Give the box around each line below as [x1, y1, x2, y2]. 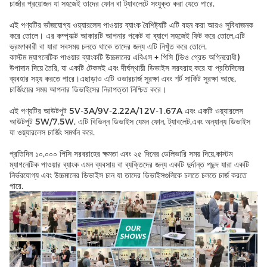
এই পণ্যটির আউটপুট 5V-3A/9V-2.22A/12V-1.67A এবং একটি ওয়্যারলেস [10, 105, 243, 116]
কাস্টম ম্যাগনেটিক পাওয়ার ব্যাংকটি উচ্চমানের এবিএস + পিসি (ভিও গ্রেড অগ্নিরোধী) [10, 52, 240, 63]
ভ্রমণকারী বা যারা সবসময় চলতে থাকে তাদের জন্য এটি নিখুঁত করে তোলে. [10, 41, 207, 52]
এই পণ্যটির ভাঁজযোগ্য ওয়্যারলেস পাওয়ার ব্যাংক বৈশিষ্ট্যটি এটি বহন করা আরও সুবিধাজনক [10, 20, 253, 30]
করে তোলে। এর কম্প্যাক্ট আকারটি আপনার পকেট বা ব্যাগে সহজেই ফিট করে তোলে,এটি [10, 30, 245, 41]
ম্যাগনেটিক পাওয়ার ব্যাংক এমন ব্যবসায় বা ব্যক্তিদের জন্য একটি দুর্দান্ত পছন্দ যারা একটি [10, 159, 249, 170]
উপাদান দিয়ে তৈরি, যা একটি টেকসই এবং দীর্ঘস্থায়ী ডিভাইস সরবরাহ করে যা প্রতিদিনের [10, 63, 244, 73]
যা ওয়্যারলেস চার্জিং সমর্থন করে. [10, 127, 95, 138]
